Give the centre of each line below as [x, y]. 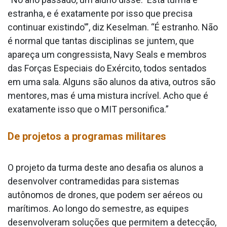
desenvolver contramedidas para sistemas [93, 181]
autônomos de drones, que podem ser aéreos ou [105, 195]
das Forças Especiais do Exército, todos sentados [107, 68]
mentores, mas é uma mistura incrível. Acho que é [108, 96]
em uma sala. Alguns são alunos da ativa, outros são [111, 82]
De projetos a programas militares [87, 137]
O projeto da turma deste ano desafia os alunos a [105, 168]
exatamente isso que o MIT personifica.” [88, 109]
